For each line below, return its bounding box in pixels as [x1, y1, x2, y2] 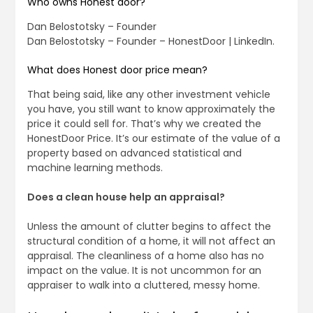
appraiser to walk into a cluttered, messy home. [27, 278, 260, 293]
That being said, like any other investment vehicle [27, 87, 270, 102]
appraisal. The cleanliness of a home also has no [27, 249, 264, 263]
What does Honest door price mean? [27, 63, 208, 78]
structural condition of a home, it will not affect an [27, 234, 275, 249]
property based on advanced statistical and [27, 146, 242, 161]
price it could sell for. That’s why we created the [27, 117, 261, 131]
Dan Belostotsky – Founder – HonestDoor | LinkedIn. [27, 34, 275, 49]
